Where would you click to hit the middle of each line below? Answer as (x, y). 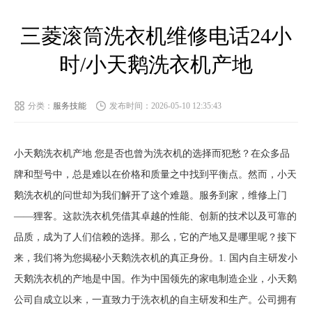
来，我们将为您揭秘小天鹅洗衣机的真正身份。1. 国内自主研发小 (156, 258)
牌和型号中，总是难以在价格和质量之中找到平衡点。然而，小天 (155, 174)
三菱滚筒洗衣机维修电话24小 (156, 36)
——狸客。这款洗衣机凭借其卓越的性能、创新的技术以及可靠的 (155, 216)
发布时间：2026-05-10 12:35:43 (165, 106)
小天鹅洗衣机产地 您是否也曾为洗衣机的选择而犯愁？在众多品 (152, 154)
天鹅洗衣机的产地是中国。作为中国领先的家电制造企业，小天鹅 (155, 279)
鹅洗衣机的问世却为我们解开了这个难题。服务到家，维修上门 (150, 195)
